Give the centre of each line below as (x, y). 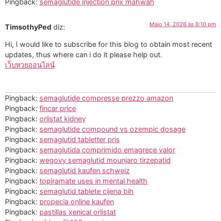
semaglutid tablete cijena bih (87, 191)
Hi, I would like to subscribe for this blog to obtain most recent (109, 44)
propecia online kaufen (77, 201)
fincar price (58, 108)
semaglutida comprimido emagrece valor (107, 149)
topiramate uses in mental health (93, 181)
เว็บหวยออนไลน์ (30, 65)
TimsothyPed (28, 27)
